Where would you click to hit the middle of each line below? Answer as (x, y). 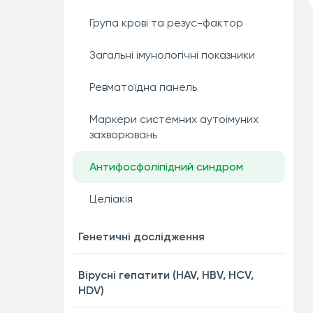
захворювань (123, 134)
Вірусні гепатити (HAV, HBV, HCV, (166, 275)
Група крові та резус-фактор (166, 23)
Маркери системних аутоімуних (174, 119)
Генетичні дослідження (141, 236)
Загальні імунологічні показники (172, 55)
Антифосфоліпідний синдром (166, 167)
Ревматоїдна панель (143, 87)
